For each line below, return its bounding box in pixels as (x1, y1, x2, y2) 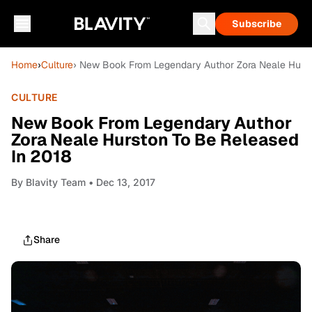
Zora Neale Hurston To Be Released (11, 129, 299, 150)
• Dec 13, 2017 (86, 176, 155, 188)
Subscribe (232, 17, 281, 30)
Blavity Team (26, 176, 86, 188)
